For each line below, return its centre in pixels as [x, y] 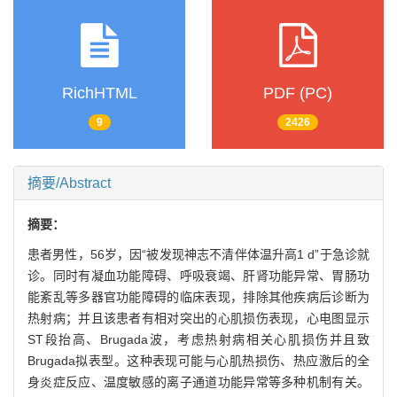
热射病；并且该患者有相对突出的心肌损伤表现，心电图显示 [198, 318]
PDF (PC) [298, 93]
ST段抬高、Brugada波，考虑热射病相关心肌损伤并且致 [198, 339]
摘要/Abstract [69, 183]
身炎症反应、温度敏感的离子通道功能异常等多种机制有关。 [198, 381]
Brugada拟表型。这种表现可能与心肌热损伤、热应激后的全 [198, 360]
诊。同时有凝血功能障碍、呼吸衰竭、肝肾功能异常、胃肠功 [198, 275]
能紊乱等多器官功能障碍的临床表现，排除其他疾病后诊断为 [198, 296]
